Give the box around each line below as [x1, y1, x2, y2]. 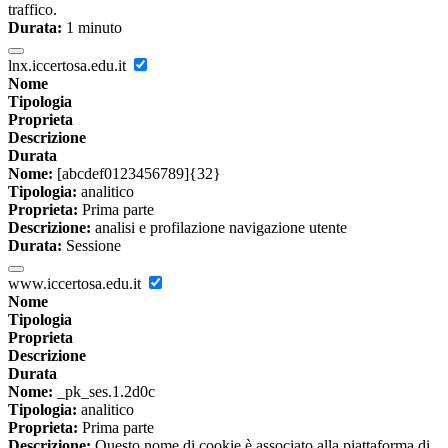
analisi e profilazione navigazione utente [91, 219, 347, 237]
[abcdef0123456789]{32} [53, 165, 221, 183]
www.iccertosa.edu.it [8, 275, 145, 293]
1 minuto [62, 19, 122, 37]
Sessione [62, 237, 121, 255]
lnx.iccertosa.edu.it [8, 57, 130, 75]
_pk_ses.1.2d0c [53, 383, 155, 401]
